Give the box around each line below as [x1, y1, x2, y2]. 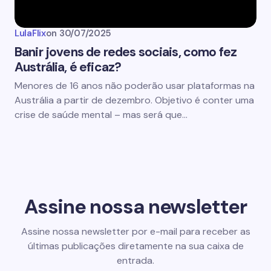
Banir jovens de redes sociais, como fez [15, 44, 237, 60]
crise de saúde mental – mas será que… [15, 108, 188, 121]
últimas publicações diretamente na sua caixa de [27, 240, 244, 252]
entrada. [117, 254, 154, 267]
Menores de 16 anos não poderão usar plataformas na [15, 79, 255, 92]
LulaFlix [15, 27, 46, 39]
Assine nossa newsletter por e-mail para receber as [21, 225, 250, 238]
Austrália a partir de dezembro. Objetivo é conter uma [15, 94, 254, 106]
